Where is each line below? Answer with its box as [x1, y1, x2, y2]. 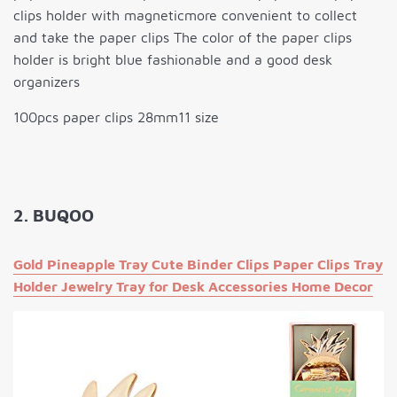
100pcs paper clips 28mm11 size [13, 109, 219, 126]
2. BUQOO [13, 206, 94, 226]
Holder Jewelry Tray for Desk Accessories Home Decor [13, 278, 373, 295]
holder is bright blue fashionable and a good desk [13, 51, 332, 68]
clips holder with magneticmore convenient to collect [13, 7, 357, 24]
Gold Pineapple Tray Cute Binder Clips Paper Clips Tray [13, 256, 383, 273]
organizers [13, 74, 80, 90]
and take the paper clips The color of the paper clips [13, 29, 352, 46]
